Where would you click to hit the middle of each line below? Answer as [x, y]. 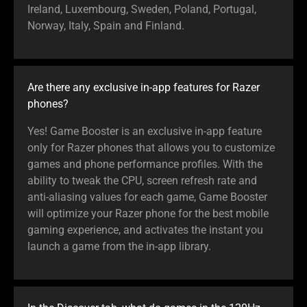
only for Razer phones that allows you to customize [151, 147]
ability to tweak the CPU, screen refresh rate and [142, 180]
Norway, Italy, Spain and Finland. [106, 25]
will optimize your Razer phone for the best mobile [148, 213]
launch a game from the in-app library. [119, 246]
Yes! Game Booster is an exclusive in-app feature [145, 131]
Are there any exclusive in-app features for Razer [144, 87]
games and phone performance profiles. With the [145, 164]
